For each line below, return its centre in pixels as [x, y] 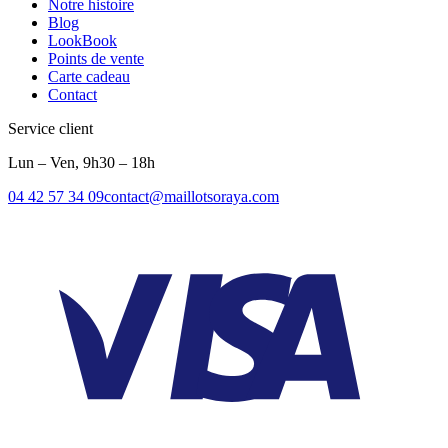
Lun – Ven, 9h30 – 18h [81, 163]
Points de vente [96, 59]
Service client [50, 129]
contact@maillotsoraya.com [191, 197]
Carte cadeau [89, 77]
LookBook [82, 41]
